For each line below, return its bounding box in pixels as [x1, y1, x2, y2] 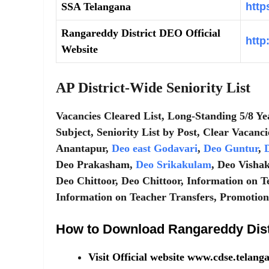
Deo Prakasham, [56, 158, 136, 171]
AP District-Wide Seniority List [56, 79, 250, 95]
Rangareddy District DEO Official [61, 26, 220, 39]
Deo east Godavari [109, 142, 198, 154]
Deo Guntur [204, 142, 258, 154]
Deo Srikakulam [136, 158, 211, 171]
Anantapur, [56, 142, 109, 154]
